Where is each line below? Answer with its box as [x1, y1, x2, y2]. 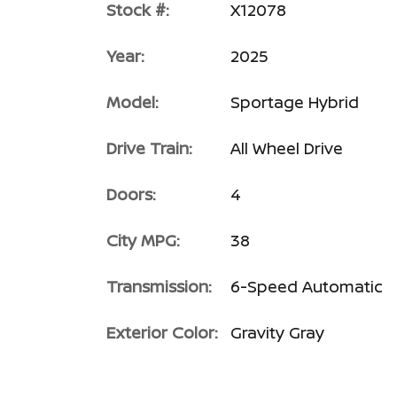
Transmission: [106, 276, 212, 297]
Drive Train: [106, 137, 192, 159]
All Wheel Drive [230, 137, 343, 159]
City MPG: [106, 230, 180, 251]
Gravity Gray [230, 322, 324, 343]
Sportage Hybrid [230, 91, 359, 113]
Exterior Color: [106, 322, 218, 343]
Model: [106, 91, 159, 113]
